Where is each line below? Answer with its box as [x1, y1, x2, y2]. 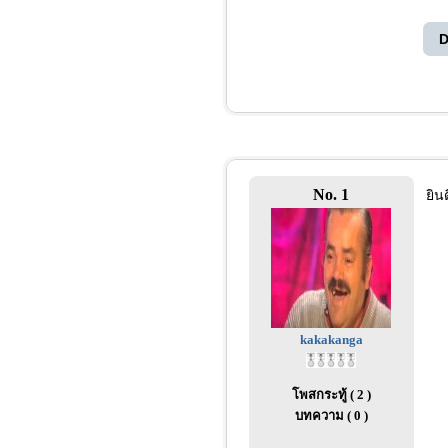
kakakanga [299, 332, 363, 347]
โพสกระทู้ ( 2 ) [291, 387, 371, 402]
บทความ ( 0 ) [294, 408, 368, 423]
